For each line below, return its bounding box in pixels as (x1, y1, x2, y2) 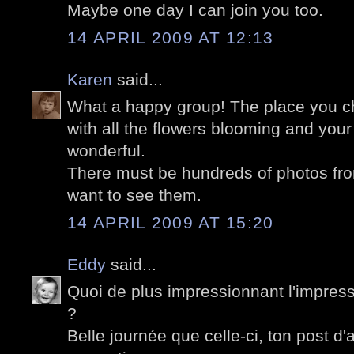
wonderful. (67, 141, 145, 160)
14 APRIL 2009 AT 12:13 (67, 28, 274, 47)
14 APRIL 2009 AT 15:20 (67, 213, 274, 232)
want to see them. (67, 186, 201, 205)
